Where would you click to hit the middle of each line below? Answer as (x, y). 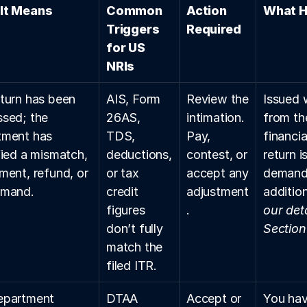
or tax (123, 173)
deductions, (139, 155)
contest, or (217, 155)
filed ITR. (132, 266)
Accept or (214, 298)
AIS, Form (134, 99)
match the (135, 247)
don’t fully (135, 229)
